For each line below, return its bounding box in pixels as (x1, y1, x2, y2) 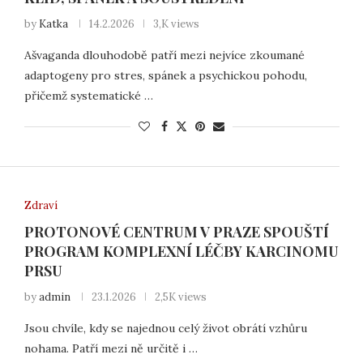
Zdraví (23, 198, 58, 212)
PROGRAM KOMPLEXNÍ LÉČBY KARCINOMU (23, 241, 339, 261)
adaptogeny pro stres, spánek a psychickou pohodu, (23, 67, 307, 83)
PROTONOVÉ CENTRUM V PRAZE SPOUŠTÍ (23, 221, 329, 241)
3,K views (152, 16, 199, 31)
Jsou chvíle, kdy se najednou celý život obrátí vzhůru (23, 320, 307, 335)
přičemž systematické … (23, 88, 153, 103)
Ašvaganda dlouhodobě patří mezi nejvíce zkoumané (23, 47, 305, 62)
